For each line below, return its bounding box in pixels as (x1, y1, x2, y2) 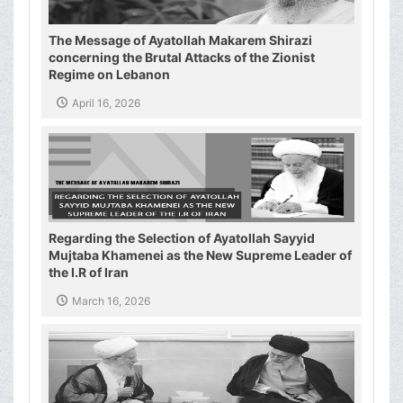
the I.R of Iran (49, 264, 129, 281)
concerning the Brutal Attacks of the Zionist (49, 49, 315, 66)
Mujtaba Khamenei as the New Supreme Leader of (49, 247, 352, 264)
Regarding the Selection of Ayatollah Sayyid (49, 230, 315, 246)
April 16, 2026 (72, 96, 140, 111)
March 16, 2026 (72, 294, 150, 309)
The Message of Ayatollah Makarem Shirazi (49, 32, 312, 49)
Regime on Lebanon (49, 67, 170, 83)
